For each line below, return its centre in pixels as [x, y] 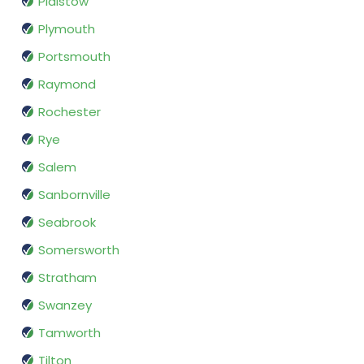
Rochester [69, 112]
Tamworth [69, 333]
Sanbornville [74, 195]
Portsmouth [74, 57]
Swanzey [65, 305]
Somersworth [79, 250]
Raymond [67, 84]
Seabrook [67, 223]
